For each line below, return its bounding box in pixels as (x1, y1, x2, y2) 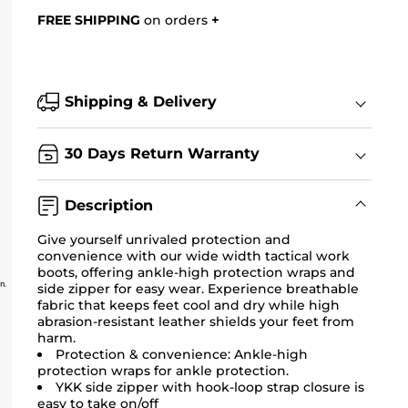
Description (64, 196, 153, 214)
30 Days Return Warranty (64, 144, 260, 162)
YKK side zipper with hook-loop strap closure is (55, 378, 364, 395)
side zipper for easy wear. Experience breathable (36, 280, 359, 297)
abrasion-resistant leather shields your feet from (36, 312, 354, 330)
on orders (139, 12, 211, 29)
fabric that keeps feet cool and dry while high (36, 296, 340, 313)
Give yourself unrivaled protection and (36, 230, 291, 248)
